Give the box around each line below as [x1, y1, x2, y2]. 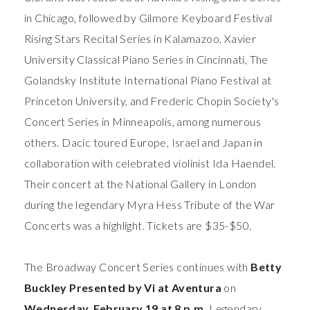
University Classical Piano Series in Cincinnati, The [24, 52, 268, 66]
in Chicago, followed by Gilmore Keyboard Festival [24, 10, 273, 24]
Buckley [24, 280, 67, 294]
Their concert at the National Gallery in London [24, 176, 257, 190]
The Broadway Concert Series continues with [24, 259, 251, 273]
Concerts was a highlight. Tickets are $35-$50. [24, 218, 252, 232]
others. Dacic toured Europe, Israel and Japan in [24, 135, 263, 149]
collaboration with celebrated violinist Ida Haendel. [24, 156, 276, 170]
